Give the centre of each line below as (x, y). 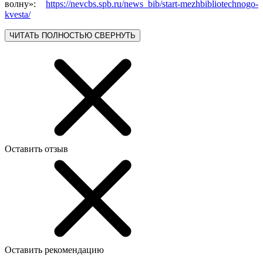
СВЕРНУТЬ (115, 35)
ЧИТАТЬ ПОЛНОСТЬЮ (51, 35)
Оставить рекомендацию (54, 249)
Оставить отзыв (36, 149)
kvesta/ (18, 14)
